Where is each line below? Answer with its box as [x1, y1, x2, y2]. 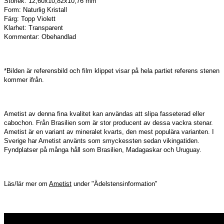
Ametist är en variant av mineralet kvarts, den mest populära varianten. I [4, 127, 214, 135]
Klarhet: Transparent [4, 23, 63, 31]
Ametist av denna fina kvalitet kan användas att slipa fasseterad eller [4, 109, 204, 117]
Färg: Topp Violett [4, 14, 55, 22]
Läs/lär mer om [4, 179, 49, 187]
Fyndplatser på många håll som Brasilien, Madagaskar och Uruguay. [4, 145, 201, 153]
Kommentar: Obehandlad [4, 32, 76, 40]
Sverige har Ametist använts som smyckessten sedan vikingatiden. [4, 136, 199, 144]
